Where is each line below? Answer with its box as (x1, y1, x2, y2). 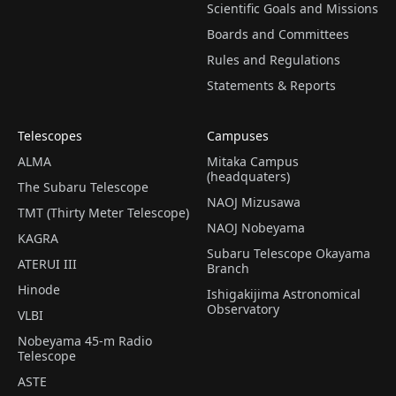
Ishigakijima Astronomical (207, 286, 361, 303)
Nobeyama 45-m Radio (18, 332, 152, 350)
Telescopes (18, 127, 82, 145)
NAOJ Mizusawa (207, 194, 301, 211)
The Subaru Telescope (18, 179, 148, 196)
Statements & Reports (207, 77, 336, 95)
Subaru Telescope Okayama (207, 245, 370, 263)
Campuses (207, 127, 269, 145)
